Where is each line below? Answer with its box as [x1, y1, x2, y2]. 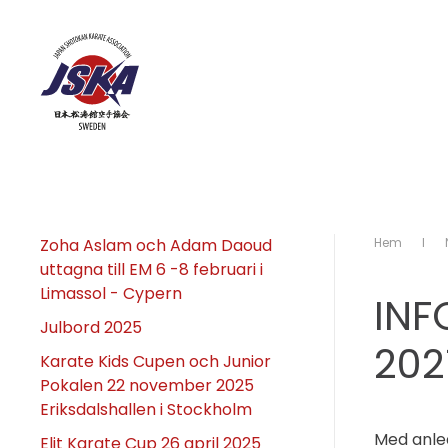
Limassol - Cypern [40, 281, 182, 305]
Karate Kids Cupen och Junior [40, 349, 271, 373]
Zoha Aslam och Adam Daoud [40, 233, 272, 257]
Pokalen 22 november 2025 [40, 373, 254, 397]
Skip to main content [55, 55, 219, 78]
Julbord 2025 [40, 315, 142, 339]
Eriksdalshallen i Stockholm [40, 397, 252, 421]
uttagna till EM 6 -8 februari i [40, 257, 263, 281]
